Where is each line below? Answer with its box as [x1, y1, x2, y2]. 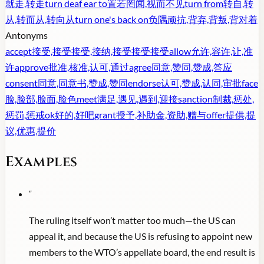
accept [5, 45, 32, 57]
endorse [128, 77, 161, 89]
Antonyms [5, 29, 48, 41]
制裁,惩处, [213, 93, 254, 105]
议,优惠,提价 [5, 125, 56, 137]
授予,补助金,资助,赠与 [116, 109, 206, 121]
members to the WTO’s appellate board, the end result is [29, 246, 255, 258]
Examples [5, 153, 78, 172]
